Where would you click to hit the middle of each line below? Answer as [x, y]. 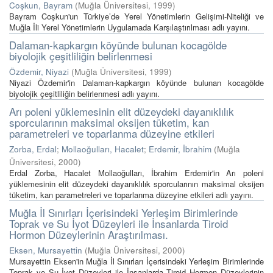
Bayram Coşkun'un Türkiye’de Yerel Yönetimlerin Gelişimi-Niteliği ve [136, 16]
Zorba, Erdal [33, 149]
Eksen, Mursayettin [46, 250]
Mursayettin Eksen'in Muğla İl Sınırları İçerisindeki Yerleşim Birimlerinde [136, 261]
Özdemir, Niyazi [39, 72]
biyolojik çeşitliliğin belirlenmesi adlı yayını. [84, 94]
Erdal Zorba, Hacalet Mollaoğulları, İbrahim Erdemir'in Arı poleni [136, 173]
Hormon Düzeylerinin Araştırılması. [89, 234]
